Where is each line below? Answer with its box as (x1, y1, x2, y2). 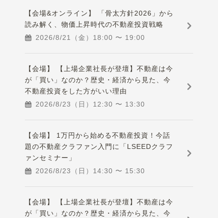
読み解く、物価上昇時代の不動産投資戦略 (25, 20, 164, 29)
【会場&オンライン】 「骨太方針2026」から (25, 9, 174, 18)
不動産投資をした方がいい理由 (25, 87, 127, 95)
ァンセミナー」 (25, 154, 76, 162)
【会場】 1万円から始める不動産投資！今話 (25, 131, 171, 140)
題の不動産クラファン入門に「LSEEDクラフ (25, 143, 174, 151)
